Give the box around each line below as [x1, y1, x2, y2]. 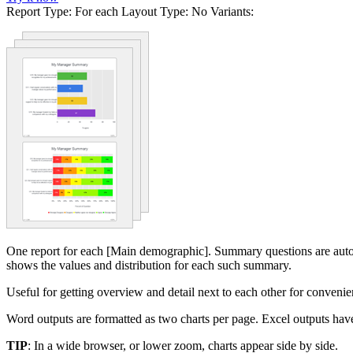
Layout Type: [121, 4, 188, 18]
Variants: [210, 4, 254, 18]
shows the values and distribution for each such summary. [6, 258, 292, 272]
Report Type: [6, 4, 72, 18]
